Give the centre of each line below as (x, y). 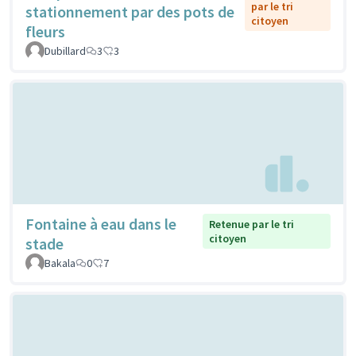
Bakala (60, 263)
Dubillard (65, 51)
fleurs (45, 32)
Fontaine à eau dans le (101, 224)
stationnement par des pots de (130, 12)
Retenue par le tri (252, 224)
